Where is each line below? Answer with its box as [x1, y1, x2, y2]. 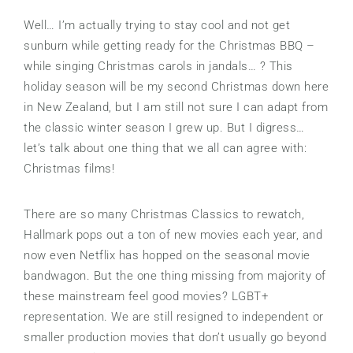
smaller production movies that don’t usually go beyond [24, 330, 326, 345]
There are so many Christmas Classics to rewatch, [24, 207, 304, 222]
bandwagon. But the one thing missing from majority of [24, 269, 326, 284]
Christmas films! [24, 162, 114, 176]
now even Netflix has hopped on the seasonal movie [24, 248, 310, 263]
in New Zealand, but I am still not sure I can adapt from [24, 100, 328, 115]
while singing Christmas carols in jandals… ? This [24, 59, 293, 74]
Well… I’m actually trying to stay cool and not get [24, 18, 290, 33]
